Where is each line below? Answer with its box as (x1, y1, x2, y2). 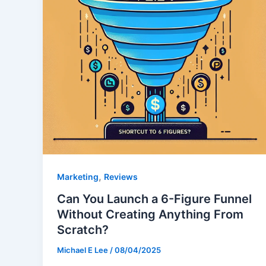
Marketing (57, 171, 99, 182)
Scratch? (57, 223, 109, 237)
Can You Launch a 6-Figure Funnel (57, 192, 252, 207)
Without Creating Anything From (57, 207, 243, 222)
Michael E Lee (57, 245, 110, 255)
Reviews (104, 171, 138, 182)
